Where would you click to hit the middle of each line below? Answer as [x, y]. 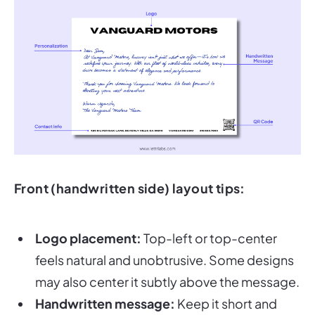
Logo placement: [88, 219]
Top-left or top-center [209, 219]
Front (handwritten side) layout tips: [130, 169]
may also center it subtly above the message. [167, 262]
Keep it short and [226, 284]
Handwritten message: [105, 284]
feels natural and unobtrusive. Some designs [165, 240]
